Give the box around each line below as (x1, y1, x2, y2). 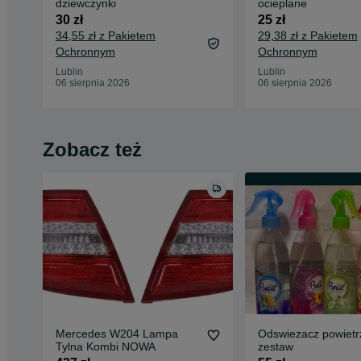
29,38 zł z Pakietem (257, 28, 358, 42)
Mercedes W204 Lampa (56, 327, 178, 341)
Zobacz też (43, 138, 142, 160)
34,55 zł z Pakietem (56, 28, 156, 42)
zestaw (257, 340, 293, 354)
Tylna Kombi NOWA (56, 340, 156, 354)
